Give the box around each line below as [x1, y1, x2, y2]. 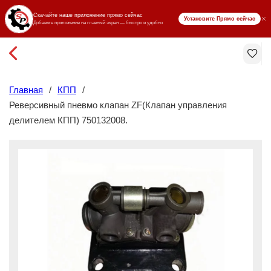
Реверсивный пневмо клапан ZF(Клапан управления [9, 100, 227, 110]
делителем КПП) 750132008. [9, 115, 128, 125]
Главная [9, 85, 43, 95]
